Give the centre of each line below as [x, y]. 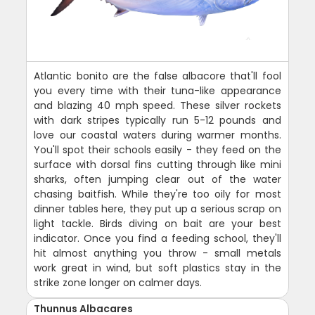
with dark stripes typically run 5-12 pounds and [157, 120]
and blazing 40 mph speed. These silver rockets [157, 105]
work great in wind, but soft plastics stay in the [157, 268]
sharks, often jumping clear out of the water [157, 179]
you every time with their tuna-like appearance [157, 90]
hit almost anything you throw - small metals [157, 253]
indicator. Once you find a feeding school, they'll [157, 238]
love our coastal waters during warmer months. [157, 135]
